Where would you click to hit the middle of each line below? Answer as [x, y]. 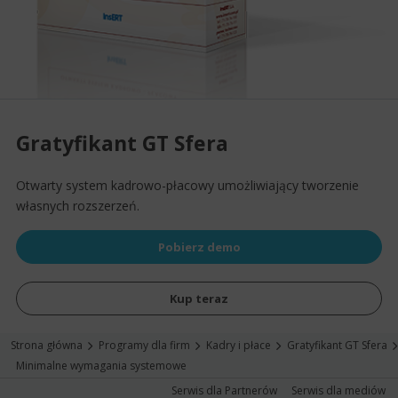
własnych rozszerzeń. [78, 206]
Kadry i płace [239, 346]
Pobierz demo [199, 247]
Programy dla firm [144, 346]
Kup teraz [199, 299]
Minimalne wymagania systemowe [101, 366]
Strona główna [47, 346]
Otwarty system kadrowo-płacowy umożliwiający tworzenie [187, 186]
